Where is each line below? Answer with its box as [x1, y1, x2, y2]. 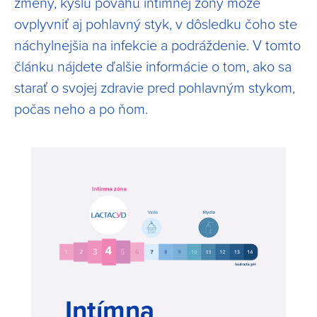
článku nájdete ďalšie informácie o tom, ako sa [14, 56, 292, 76]
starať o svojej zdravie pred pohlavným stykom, [14, 77, 295, 97]
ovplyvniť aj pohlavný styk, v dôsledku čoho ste [14, 13, 297, 33]
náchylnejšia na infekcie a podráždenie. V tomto [14, 35, 301, 54]
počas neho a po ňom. [14, 98, 148, 118]
